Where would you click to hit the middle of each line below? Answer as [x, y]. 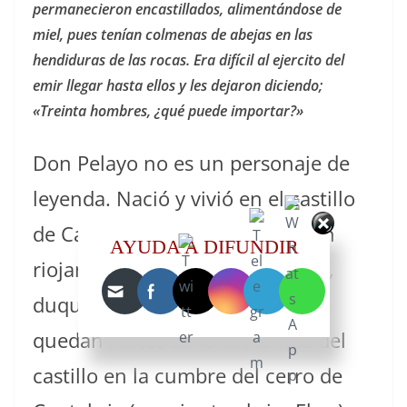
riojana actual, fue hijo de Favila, [184, 269]
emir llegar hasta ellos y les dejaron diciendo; [178, 86]
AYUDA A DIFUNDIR [204, 247]
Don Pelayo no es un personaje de [191, 163]
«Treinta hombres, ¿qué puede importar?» [168, 111]
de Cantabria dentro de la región [184, 234]
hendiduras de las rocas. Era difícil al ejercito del [189, 60]
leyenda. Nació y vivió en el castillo [194, 199]
